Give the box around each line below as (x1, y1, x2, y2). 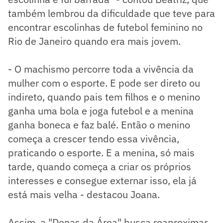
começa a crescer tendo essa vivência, (8, 131, 179, 145)
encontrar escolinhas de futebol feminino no (8, 20, 203, 34)
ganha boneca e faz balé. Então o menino (8, 117, 190, 131)
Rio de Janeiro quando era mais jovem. (8, 34, 183, 48)
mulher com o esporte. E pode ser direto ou (8, 76, 200, 90)
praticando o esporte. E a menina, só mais (8, 145, 195, 159)
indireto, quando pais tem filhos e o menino (8, 90, 200, 104)
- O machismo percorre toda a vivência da (8, 62, 194, 76)
